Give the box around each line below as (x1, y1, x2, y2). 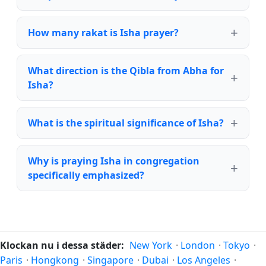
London (180, 239, 215, 252)
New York (129, 239, 172, 252)
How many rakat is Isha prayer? (28, 26, 179, 40)
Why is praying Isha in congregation (28, 154, 199, 168)
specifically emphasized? (28, 169, 144, 182)
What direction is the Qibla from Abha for (28, 64, 224, 78)
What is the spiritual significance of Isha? (28, 116, 224, 130)
